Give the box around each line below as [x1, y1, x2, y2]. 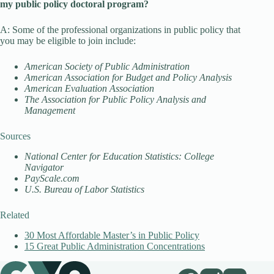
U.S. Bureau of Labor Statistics [24, 184, 144, 194]
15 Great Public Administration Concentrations [24, 241, 205, 251]
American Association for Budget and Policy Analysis [24, 72, 232, 83]
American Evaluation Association [24, 83, 154, 94]
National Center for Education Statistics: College [24, 151, 214, 161]
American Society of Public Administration [24, 61, 190, 72]
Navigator [24, 162, 64, 172]
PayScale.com [24, 173, 80, 183]
